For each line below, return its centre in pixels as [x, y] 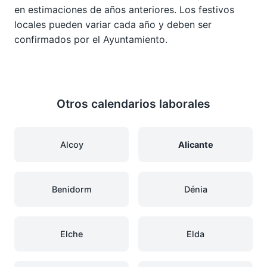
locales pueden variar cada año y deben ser [113, 24]
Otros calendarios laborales [133, 103]
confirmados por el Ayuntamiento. [91, 39]
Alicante [195, 144]
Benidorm [72, 189]
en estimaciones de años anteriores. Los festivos [124, 9]
